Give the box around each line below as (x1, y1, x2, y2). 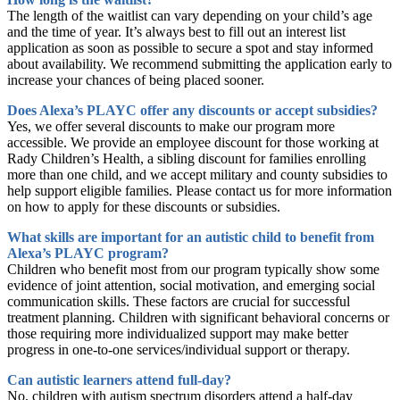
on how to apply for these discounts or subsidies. (7, 198, 280, 214)
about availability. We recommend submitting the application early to (7, 55, 392, 71)
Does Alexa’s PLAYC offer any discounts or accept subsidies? (7, 102, 378, 118)
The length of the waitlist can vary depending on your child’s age (7, 7, 372, 23)
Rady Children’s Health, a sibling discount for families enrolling (7, 150, 366, 166)
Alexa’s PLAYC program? (7, 245, 169, 261)
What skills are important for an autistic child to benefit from (7, 229, 374, 245)
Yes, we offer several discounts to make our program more (7, 118, 335, 134)
